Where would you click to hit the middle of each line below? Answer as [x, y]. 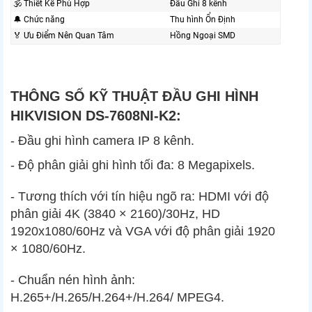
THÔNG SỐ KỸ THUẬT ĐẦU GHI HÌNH [134, 96]
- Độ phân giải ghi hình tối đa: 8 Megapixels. [133, 165]
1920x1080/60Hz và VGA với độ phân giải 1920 [143, 232]
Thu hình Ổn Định [203, 20]
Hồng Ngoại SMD [203, 36]
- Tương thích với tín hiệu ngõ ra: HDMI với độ [140, 197]
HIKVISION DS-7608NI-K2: [96, 116]
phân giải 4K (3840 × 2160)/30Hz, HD [115, 214]
